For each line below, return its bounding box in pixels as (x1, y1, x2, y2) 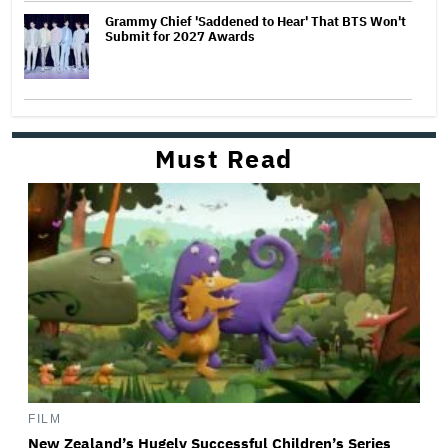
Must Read (155, 141, 293, 175)
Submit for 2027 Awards (105, 27, 255, 45)
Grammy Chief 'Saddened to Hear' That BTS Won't (105, 12, 406, 30)
